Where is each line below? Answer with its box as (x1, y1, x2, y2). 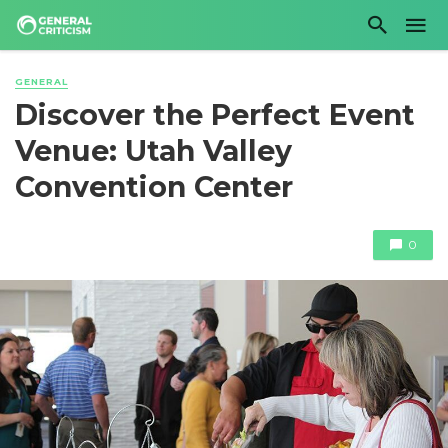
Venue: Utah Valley (15, 134, 292, 169)
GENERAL (15, 76, 68, 87)
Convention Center (15, 170, 293, 205)
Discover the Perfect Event (15, 98, 415, 133)
